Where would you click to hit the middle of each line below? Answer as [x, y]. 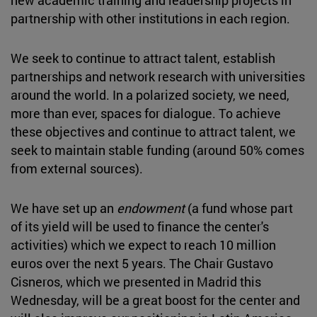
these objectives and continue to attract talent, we [153, 131]
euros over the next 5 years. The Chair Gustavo [142, 263]
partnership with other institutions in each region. [150, 18]
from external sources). [77, 168]
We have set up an [64, 208]
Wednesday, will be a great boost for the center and [155, 300]
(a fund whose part [240, 208]
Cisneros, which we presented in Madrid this [136, 281]
